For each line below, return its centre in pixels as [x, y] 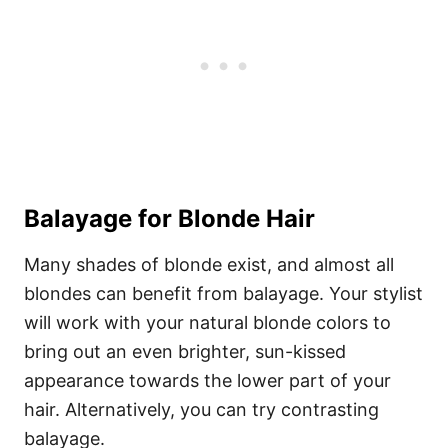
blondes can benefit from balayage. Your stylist [223, 293]
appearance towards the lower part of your [207, 380]
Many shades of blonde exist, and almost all [209, 264]
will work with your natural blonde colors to [207, 322]
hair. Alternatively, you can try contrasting [201, 409]
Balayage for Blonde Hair [169, 218]
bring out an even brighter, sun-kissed [185, 351]
